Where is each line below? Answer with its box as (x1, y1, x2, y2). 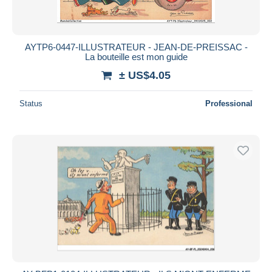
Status (19, 98, 42, 108)
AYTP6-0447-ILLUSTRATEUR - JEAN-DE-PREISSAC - (24, 41, 248, 52)
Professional (205, 98, 253, 108)
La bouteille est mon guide (84, 51, 188, 62)
